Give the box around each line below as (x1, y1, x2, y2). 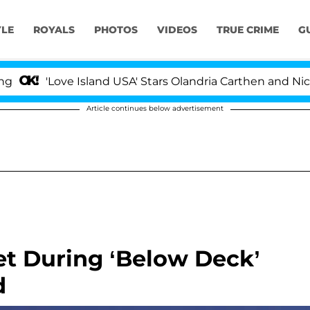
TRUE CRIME (216, 24, 279, 37)
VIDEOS (156, 24, 197, 37)
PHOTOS (93, 24, 138, 37)
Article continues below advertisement (86, 104, 224, 113)
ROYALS (33, 24, 75, 37)
